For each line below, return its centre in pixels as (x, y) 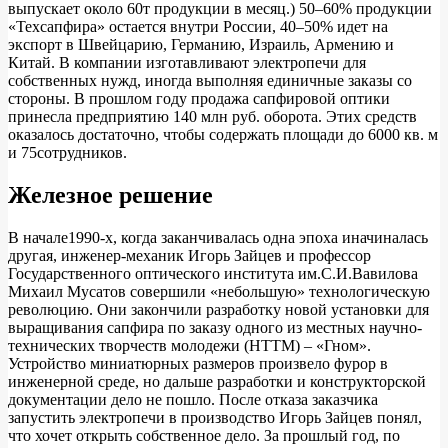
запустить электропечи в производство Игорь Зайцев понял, (215, 418)
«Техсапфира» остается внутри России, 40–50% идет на (198, 27)
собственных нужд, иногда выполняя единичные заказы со (210, 81)
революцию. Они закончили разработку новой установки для (218, 310)
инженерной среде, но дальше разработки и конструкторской (217, 382)
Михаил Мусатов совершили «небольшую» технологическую (219, 292)
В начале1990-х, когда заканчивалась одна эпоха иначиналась (218, 238)
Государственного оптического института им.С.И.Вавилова (213, 274)
